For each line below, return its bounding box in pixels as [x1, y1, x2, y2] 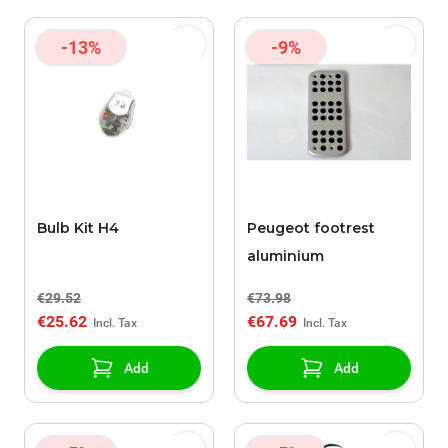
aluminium [247, 247, 324, 266]
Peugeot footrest [247, 219, 375, 238]
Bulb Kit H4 [37, 219, 119, 238]
